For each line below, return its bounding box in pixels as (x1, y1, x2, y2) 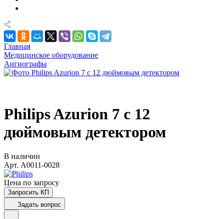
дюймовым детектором (4, 123, 166, 141)
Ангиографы (4, 60, 47, 68)
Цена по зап (4, 178, 44, 187)
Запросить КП (8, 188, 49, 196)
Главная (4, 42, 30, 50)
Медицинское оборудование (4, 51, 98, 59)
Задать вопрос (18, 200, 61, 208)
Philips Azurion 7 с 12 (4, 105, 150, 123)
